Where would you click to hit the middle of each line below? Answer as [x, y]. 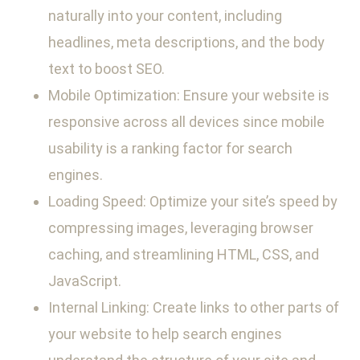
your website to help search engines [165, 334]
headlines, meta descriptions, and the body [186, 43]
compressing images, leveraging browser [181, 228]
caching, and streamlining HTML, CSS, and [184, 255]
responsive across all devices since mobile [186, 122]
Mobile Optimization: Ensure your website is [189, 96]
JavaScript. [85, 281]
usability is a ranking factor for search [170, 149]
